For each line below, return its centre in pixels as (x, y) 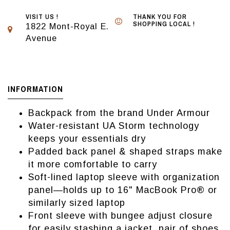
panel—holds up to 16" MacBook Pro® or (123, 190)
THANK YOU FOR (160, 17)
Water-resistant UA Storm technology (114, 126)
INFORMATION (35, 89)
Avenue (41, 38)
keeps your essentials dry (87, 139)
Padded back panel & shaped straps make (125, 152)
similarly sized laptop (77, 203)
